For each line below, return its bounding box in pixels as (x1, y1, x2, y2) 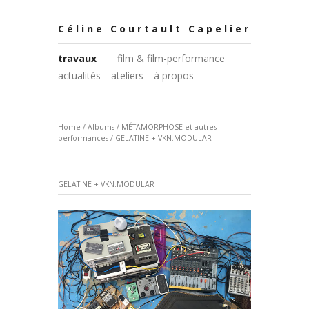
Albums (88, 121, 114, 132)
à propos (154, 69, 194, 83)
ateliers (111, 69, 143, 83)
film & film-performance (117, 52, 225, 66)
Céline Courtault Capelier (58, 22, 251, 35)
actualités (58, 69, 101, 83)
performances (58, 132, 110, 143)
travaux (58, 52, 97, 66)
